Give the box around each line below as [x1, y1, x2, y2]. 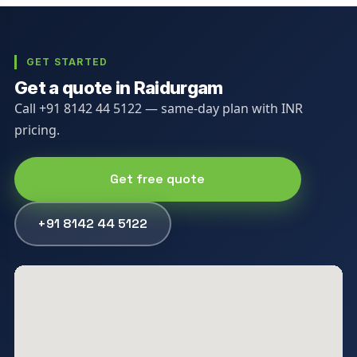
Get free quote [110, 170, 206, 187]
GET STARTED [25, 55, 108, 68]
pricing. [14, 120, 60, 139]
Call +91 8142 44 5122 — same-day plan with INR [14, 99, 303, 117]
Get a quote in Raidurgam [14, 76, 223, 98]
